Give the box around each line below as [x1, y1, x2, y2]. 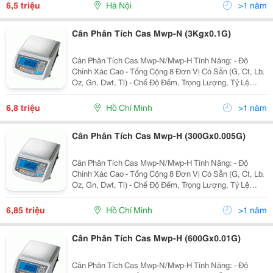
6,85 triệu [6, 204, 45, 216]
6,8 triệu [6, 101, 40, 113]
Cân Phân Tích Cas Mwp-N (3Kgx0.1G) [71, 27, 231, 39]
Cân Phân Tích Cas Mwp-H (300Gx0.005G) [71, 129, 246, 141]
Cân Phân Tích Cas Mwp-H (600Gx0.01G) [71, 232, 241, 244]
